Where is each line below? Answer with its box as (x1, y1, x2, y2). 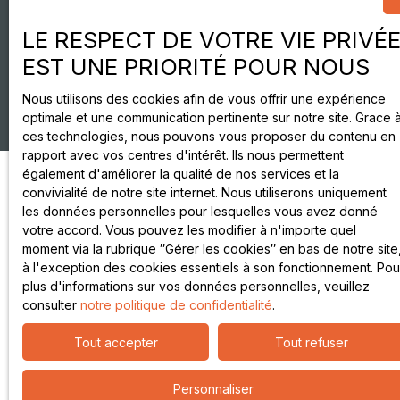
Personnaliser (173, 380, 254, 396)
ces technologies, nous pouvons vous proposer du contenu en (22, 129, 396, 144)
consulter (22, 297, 80, 312)
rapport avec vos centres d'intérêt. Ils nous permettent (22, 147, 344, 162)
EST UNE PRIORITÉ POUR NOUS (22, 53, 370, 80)
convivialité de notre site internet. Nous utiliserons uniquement (22, 185, 387, 200)
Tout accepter (73, 334, 158, 350)
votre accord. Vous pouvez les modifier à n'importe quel (22, 222, 356, 237)
